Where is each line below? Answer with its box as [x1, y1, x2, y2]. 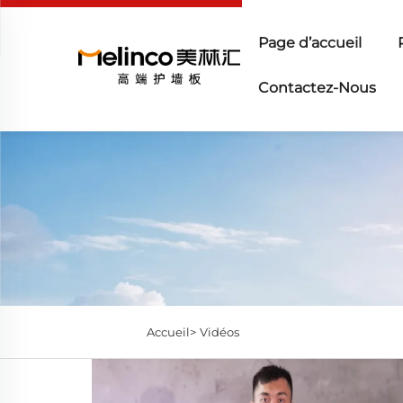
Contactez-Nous [258, 79, 376, 96]
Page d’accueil [258, 34, 362, 51]
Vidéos [199, 324, 239, 339]
